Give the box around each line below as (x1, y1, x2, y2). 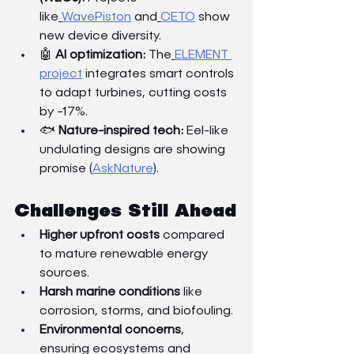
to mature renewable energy (40, 247, 211, 261)
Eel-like (183, 124, 232, 137)
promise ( (40, 162, 92, 175)
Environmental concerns (40, 323, 181, 337)
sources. (40, 266, 89, 280)
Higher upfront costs (40, 228, 160, 242)
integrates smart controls (82, 67, 237, 81)
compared (160, 228, 228, 242)
